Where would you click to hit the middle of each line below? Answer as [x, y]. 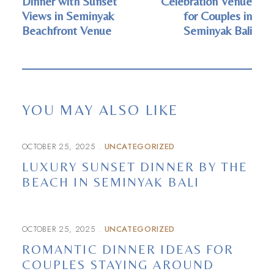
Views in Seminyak [68, 16]
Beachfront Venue [66, 30]
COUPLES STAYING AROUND [118, 265]
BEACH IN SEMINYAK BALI [111, 182]
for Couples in [218, 16]
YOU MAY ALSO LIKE [100, 110]
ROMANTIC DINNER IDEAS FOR [128, 250]
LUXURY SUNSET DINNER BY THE [135, 167]
